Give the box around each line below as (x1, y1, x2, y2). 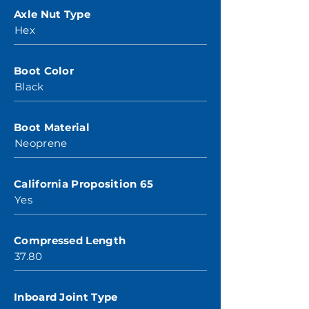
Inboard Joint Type (14, 290, 118, 303)
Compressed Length (14, 234, 126, 247)
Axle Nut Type (14, 8, 90, 21)
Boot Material (14, 121, 90, 134)
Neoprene (14, 137, 68, 150)
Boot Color (14, 64, 74, 77)
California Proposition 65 (14, 177, 154, 190)
